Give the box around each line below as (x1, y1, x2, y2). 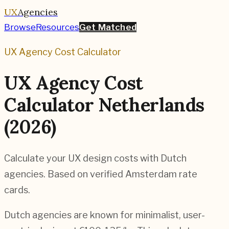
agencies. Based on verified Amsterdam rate (4, 169, 197, 180)
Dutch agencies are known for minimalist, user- (4, 210, 205, 221)
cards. (4, 185, 30, 196)
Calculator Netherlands (4, 93, 205, 117)
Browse (4, 22, 36, 32)
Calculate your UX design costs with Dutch (4, 153, 187, 164)
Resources (36, 22, 79, 32)
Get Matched (79, 22, 136, 32)
